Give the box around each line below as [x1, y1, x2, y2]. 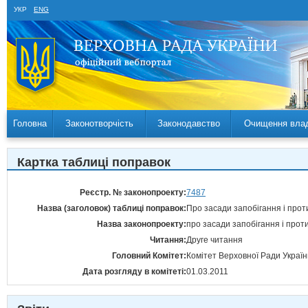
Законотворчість [65, 118, 133, 129]
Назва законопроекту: [97, 219, 186, 229]
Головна [12, 118, 47, 129]
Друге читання [186, 235, 243, 245]
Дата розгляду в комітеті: [82, 267, 186, 276]
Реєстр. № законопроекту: [80, 188, 186, 197]
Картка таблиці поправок [17, 155, 170, 169]
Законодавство [157, 118, 220, 129]
